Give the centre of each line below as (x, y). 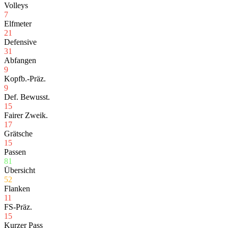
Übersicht (20, 170)
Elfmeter (18, 24)
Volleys (16, 6)
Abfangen (20, 61)
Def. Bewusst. (27, 97)
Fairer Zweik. (26, 116)
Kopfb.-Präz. (25, 79)
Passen (15, 152)
